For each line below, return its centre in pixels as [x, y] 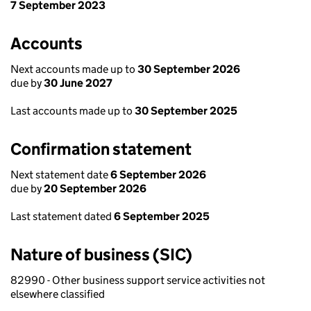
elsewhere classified [58, 294]
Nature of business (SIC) [101, 254]
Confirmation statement [101, 149]
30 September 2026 [189, 69]
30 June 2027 [78, 83]
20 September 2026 [95, 188]
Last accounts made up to [73, 111]
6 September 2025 [162, 216]
